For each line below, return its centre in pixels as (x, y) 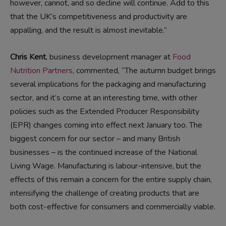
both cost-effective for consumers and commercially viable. (113, 207)
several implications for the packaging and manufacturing (108, 84)
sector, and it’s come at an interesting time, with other (104, 98)
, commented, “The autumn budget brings (144, 71)
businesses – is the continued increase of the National (104, 153)
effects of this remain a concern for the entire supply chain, (111, 180)
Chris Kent (28, 57)
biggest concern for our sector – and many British (95, 139)
